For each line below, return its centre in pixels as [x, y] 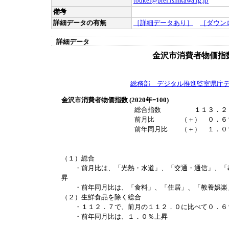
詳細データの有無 [80, 23]
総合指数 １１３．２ [144, 110]
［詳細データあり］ [163, 23]
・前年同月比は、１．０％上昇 [114, 217]
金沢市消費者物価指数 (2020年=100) [115, 100]
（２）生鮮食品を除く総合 [101, 198]
